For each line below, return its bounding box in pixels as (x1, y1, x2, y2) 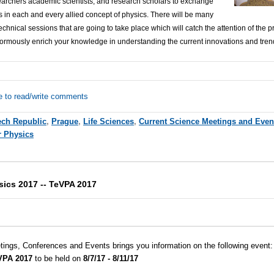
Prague (51, 116, 78, 126)
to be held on (34, 253, 83, 263)
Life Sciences (83, 116, 134, 126)
